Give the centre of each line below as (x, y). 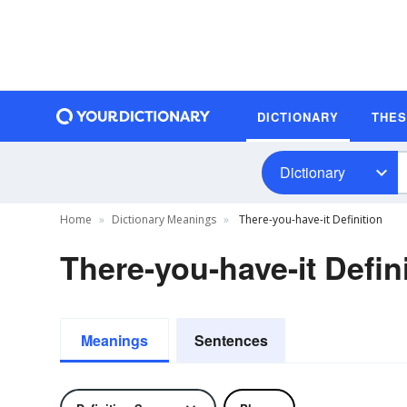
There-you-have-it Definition (309, 219)
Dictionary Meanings (164, 219)
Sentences (231, 340)
